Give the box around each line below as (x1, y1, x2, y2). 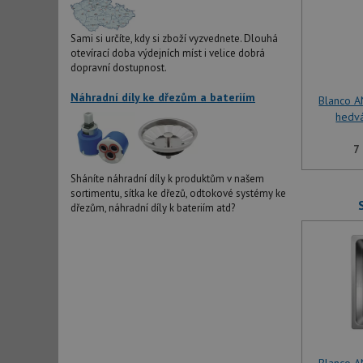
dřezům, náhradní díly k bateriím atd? (70, 201, 235, 216)
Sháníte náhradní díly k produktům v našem (70, 172, 264, 186)
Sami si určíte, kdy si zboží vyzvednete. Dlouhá (70, 32, 278, 46)
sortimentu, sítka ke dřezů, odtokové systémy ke (70, 186, 286, 201)
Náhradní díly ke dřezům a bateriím (70, 90, 255, 105)
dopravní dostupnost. (70, 61, 167, 75)
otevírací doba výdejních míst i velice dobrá (70, 46, 265, 61)
